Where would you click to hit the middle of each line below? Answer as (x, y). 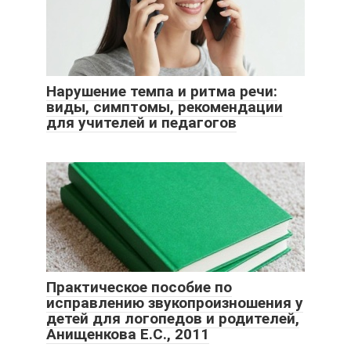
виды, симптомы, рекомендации (165, 107)
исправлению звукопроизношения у (175, 303)
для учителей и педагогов (141, 123)
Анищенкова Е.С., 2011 (128, 335)
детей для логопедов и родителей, (173, 319)
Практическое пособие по (139, 288)
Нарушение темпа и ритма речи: (162, 92)
